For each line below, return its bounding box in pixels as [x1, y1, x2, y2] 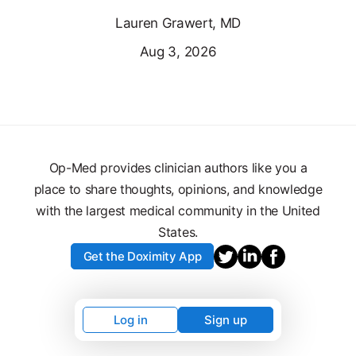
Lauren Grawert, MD [114, 14, 242, 31]
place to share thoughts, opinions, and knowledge [33, 180, 323, 197]
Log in [113, 312, 148, 327]
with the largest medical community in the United [36, 202, 320, 219]
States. [158, 223, 198, 240]
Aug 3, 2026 [139, 43, 217, 60]
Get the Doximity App [83, 248, 202, 264]
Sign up [204, 312, 247, 327]
